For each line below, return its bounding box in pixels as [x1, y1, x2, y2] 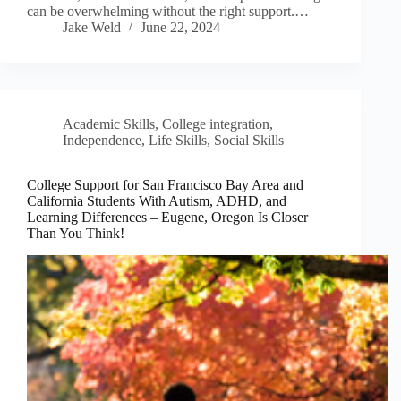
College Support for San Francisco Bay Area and [27, 176, 303, 192]
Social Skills [214, 132, 284, 148]
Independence [63, 132, 141, 148]
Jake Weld [63, 19, 121, 35]
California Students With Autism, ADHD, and [27, 192, 286, 209]
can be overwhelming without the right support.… [27, 3, 309, 19]
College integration [162, 115, 269, 132]
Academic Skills [63, 115, 155, 132]
